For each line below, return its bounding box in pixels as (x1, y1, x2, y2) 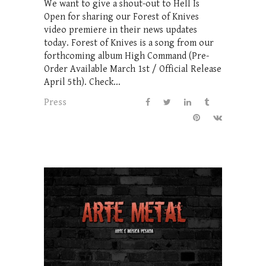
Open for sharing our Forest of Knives (44, 11, 199, 23)
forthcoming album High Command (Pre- (44, 50, 209, 62)
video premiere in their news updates (44, 24, 197, 36)
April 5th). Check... (44, 76, 121, 88)
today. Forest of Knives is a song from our (44, 37, 214, 49)
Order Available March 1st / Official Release (44, 63, 221, 75)
